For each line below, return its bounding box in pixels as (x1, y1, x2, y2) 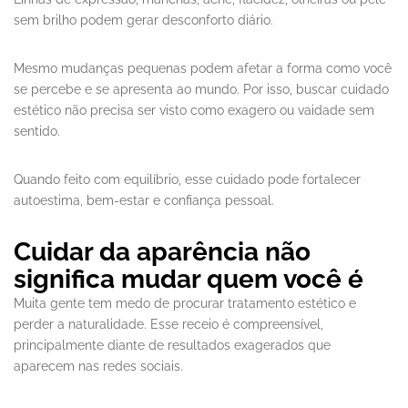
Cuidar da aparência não (14, 237, 311, 268)
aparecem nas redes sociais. (14, 359, 183, 374)
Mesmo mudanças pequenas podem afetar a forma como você (14, 61, 392, 76)
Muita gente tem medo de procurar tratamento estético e (14, 296, 356, 311)
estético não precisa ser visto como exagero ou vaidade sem (14, 103, 374, 118)
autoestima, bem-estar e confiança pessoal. (14, 193, 274, 209)
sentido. (14, 124, 60, 139)
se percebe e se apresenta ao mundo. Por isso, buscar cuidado (14, 82, 389, 97)
